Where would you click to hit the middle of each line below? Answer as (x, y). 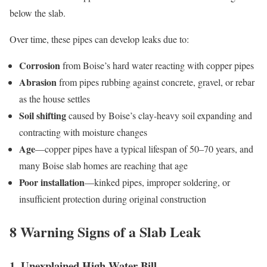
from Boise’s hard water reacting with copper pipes (157, 66)
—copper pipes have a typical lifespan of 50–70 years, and (144, 149)
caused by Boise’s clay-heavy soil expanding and (159, 116)
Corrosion (40, 66)
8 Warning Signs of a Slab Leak (105, 232)
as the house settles (55, 99)
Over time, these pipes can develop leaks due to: (99, 39)
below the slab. (38, 13)
